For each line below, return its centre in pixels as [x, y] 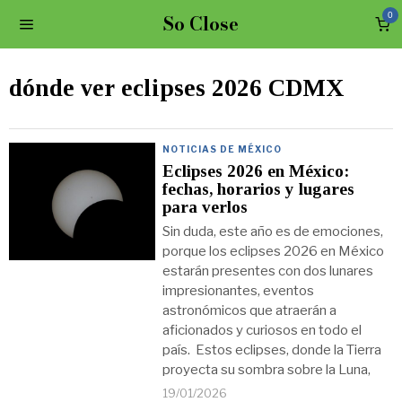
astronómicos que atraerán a [250, 310]
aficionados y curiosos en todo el [262, 330]
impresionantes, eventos [239, 291]
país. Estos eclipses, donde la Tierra [272, 350]
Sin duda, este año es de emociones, [273, 232]
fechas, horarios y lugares [259, 189]
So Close [201, 24]
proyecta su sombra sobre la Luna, [267, 370]
